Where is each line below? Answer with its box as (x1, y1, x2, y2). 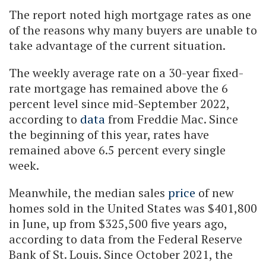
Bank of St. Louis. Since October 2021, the (9, 246, 233, 262)
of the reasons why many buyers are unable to (9, 21, 257, 38)
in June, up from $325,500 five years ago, (9, 215, 227, 232)
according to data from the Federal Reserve (9, 230, 242, 247)
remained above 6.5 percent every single (9, 141, 226, 158)
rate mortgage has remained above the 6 (9, 80, 228, 96)
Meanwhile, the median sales (9, 184, 168, 201)
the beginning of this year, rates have (9, 126, 209, 142)
